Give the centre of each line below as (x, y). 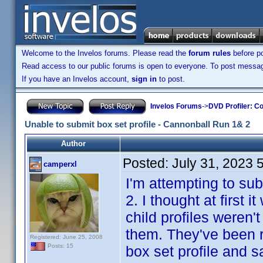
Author (73, 144)
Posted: (147, 163)
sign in (144, 79)
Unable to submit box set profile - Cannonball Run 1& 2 (137, 124)
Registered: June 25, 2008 (66, 237)
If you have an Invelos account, (77, 79)
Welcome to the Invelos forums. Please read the (105, 53)
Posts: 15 (60, 246)
